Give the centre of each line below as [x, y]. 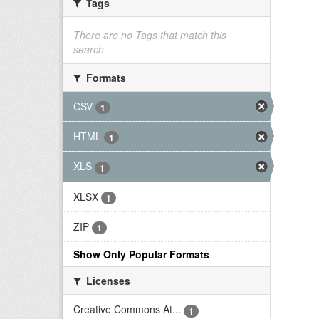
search [89, 49]
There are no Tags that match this [150, 35]
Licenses [107, 281]
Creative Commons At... [127, 309]
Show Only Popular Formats [141, 255]
